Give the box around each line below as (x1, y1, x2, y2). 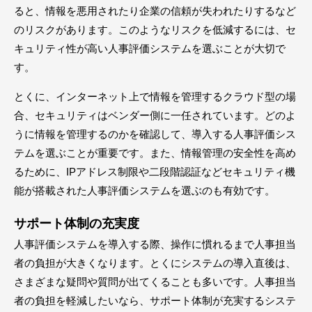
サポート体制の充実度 (14, 216, 139, 231)
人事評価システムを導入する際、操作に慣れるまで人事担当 (14, 237, 296, 250)
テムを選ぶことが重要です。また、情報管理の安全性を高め (14, 146, 296, 159)
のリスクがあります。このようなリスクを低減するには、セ (14, 23, 296, 36)
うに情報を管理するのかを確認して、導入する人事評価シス (14, 127, 296, 140)
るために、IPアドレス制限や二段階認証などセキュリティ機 (14, 165, 295, 178)
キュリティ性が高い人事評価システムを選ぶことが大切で (14, 42, 286, 54)
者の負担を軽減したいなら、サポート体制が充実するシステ (14, 294, 296, 306)
